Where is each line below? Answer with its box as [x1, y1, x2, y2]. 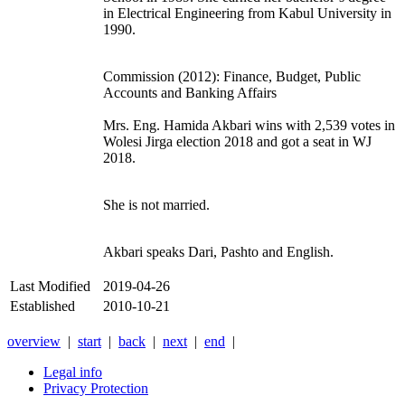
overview [7, 334, 61, 350]
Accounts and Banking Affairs [103, 85, 277, 101]
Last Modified [10, 278, 90, 295]
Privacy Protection [43, 381, 148, 397]
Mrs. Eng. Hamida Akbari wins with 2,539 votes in [103, 118, 395, 134]
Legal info [43, 364, 102, 381]
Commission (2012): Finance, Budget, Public [103, 69, 361, 85]
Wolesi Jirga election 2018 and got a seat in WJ [103, 134, 372, 150]
